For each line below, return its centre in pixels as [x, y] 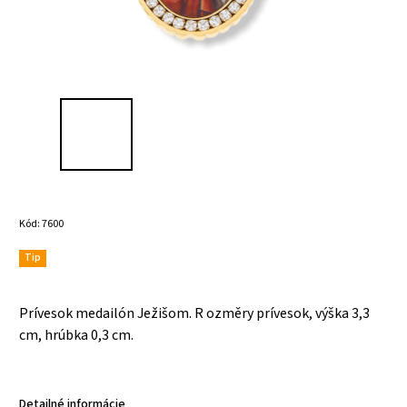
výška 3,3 [342, 313]
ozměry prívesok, [259, 313]
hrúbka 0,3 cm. [89, 335]
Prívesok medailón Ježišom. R [111, 313]
